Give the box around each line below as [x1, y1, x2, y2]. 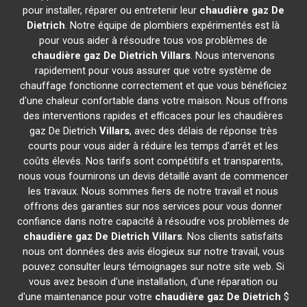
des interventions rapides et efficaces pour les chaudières [23, 110, 284, 122]
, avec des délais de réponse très [129, 125, 278, 137]
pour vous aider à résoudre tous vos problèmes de [39, 34, 268, 47]
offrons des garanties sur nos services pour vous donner [24, 200, 283, 212]
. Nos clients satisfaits [182, 230, 284, 243]
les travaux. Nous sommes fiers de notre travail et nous [28, 185, 279, 197]
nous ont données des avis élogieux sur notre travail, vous [22, 245, 284, 258]
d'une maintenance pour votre [17, 291, 155, 303]
